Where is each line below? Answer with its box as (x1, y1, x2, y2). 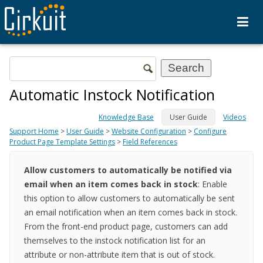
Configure (194, 126, 227, 136)
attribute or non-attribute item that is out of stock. (23, 249, 215, 260)
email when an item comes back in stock (23, 178, 198, 190)
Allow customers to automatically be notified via (23, 164, 232, 176)
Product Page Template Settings (9, 136, 115, 147)
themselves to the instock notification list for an (23, 235, 205, 246)
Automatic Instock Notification (9, 84, 215, 104)
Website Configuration (112, 126, 186, 136)
